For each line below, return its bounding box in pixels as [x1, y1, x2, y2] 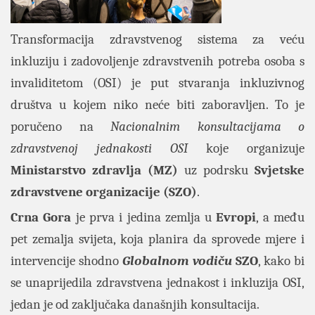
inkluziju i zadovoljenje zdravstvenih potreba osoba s [11, 53, 304, 69]
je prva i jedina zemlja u [71, 210, 217, 225]
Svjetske [255, 162, 304, 178]
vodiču [193, 253, 232, 269]
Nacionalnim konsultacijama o [110, 119, 304, 134]
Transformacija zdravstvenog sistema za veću [11, 32, 304, 47]
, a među [256, 210, 305, 225]
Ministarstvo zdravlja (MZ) [11, 162, 178, 178]
